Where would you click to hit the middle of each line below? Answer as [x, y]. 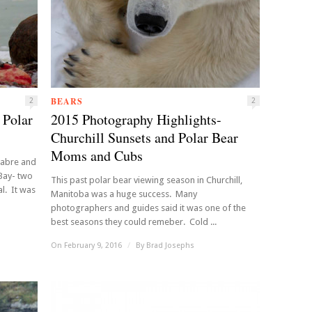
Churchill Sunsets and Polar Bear [145, 138]
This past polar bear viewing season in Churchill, [147, 180]
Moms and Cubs [97, 156]
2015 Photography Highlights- [136, 119]
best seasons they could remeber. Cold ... [134, 222]
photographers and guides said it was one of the [148, 208]
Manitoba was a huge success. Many [124, 194]
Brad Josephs [170, 245]
